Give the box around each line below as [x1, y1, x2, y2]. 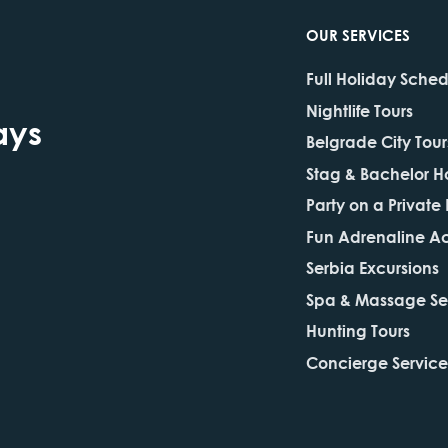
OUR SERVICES [306, 24, 410, 46]
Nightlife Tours [306, 98, 413, 122]
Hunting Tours [306, 319, 410, 342]
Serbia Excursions [306, 256, 439, 279]
